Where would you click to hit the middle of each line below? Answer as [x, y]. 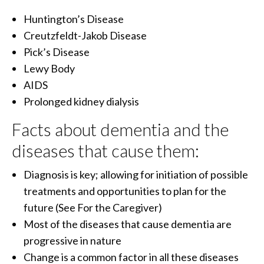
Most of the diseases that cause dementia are [128, 224]
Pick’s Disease [57, 52]
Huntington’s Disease [74, 19]
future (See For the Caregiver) [93, 208]
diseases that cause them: [105, 151]
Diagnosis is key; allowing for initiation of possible [136, 175]
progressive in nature [72, 241]
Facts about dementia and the [120, 130]
